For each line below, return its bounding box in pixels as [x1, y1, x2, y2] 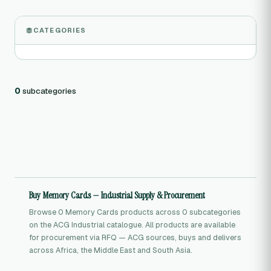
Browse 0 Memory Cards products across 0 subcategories [29, 207, 241, 217]
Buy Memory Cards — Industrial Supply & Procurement [29, 189, 205, 201]
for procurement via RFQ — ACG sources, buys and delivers [29, 232, 241, 243]
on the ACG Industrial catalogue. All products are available [29, 220, 235, 230]
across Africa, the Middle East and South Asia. [29, 245, 192, 255]
